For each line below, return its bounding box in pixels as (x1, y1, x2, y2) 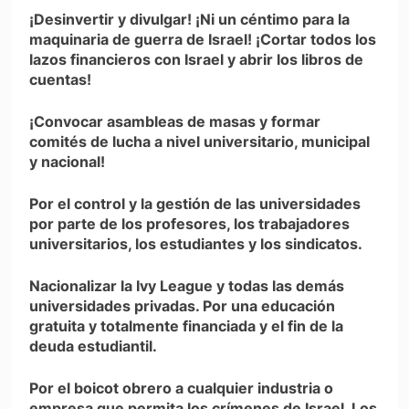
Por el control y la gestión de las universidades (29, 194, 361, 214)
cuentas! (29, 70, 91, 89)
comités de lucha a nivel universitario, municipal (29, 132, 370, 152)
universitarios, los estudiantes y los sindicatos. (29, 235, 362, 254)
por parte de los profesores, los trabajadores (29, 215, 350, 234)
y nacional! (29, 152, 105, 172)
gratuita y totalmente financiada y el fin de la (29, 317, 343, 336)
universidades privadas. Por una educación (29, 297, 335, 316)
